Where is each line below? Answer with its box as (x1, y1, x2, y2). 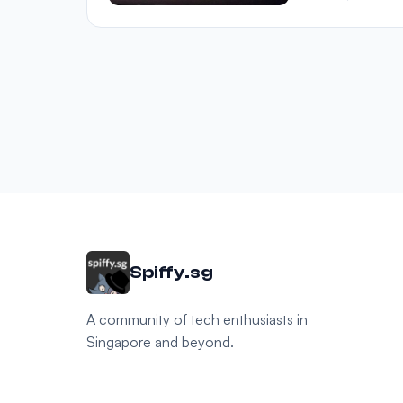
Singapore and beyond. (86, 333, 234, 351)
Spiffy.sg (130, 262, 213, 282)
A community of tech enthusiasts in (86, 310, 308, 328)
